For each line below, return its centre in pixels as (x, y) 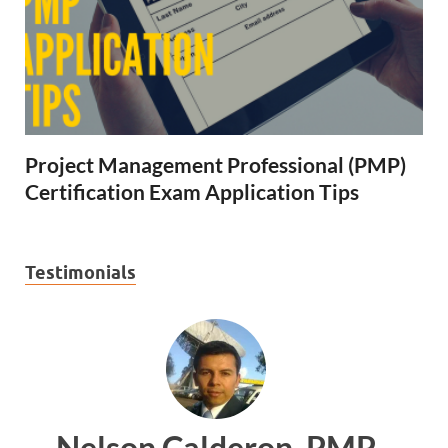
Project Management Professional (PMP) (215, 164)
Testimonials (80, 272)
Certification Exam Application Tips (192, 191)
